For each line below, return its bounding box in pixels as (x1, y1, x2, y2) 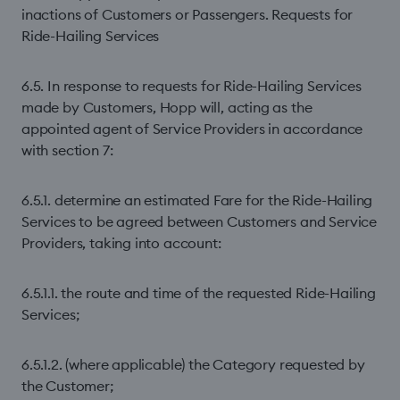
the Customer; (21, 377, 114, 395)
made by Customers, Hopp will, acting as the (21, 98, 312, 116)
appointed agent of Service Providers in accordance (21, 120, 363, 137)
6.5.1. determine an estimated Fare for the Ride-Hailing (21, 191, 373, 209)
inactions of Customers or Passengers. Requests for (21, 5, 354, 23)
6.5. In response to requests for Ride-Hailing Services (21, 77, 362, 95)
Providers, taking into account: (21, 234, 221, 252)
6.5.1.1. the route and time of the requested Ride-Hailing (21, 284, 376, 302)
